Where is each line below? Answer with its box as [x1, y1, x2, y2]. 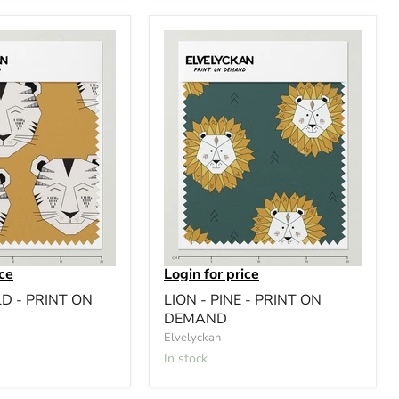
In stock [167, 349, 208, 367]
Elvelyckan [164, 329, 221, 346]
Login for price [164, 264, 259, 284]
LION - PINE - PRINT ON [164, 289, 322, 310]
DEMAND [164, 308, 227, 329]
